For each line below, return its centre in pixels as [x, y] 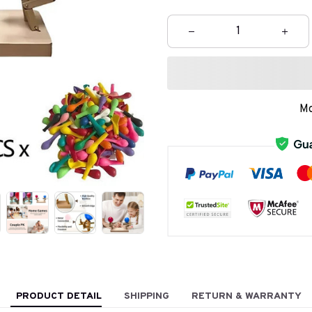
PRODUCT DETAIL [59, 296]
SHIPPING [147, 296]
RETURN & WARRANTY [247, 296]
